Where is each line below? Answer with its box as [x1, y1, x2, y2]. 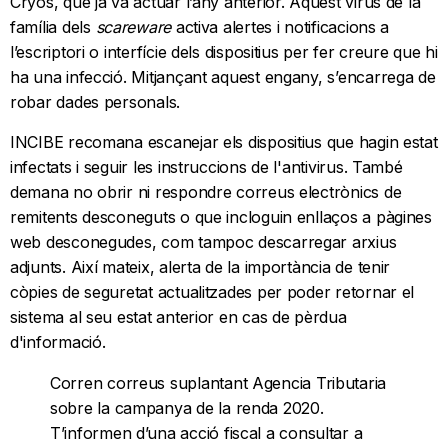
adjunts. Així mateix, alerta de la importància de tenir [10, 257, 391, 278]
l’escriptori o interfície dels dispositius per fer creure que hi [10, 42, 438, 63]
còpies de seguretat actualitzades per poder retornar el [10, 282, 415, 303]
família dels [10, 17, 96, 38]
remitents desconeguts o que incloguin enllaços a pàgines [10, 207, 432, 228]
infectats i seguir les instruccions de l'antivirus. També [10, 157, 403, 178]
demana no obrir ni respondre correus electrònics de [10, 182, 402, 203]
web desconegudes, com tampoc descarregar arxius [10, 232, 397, 253]
